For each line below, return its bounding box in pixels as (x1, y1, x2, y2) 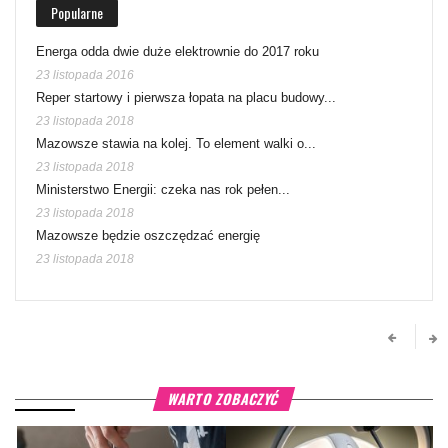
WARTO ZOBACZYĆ (166, 387, 282, 409)
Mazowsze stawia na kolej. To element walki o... (36, 135, 316, 151)
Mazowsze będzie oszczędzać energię (36, 227, 260, 243)
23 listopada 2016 (36, 67, 134, 82)
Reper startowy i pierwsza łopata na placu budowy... (36, 89, 336, 105)
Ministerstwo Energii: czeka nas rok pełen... (36, 181, 290, 197)
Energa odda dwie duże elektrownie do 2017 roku (36, 43, 319, 59)
